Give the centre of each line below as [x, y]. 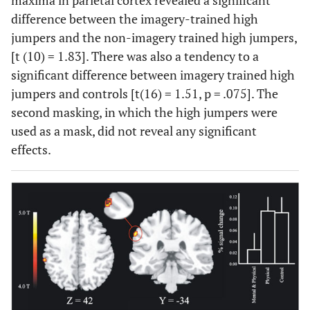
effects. [31, 150]
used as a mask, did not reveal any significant [134, 131]
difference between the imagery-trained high [135, 19]
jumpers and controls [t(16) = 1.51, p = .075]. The [145, 94]
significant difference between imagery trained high [153, 75]
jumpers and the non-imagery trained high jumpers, [154, 38]
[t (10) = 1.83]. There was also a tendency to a [135, 56]
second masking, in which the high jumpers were [144, 112]
